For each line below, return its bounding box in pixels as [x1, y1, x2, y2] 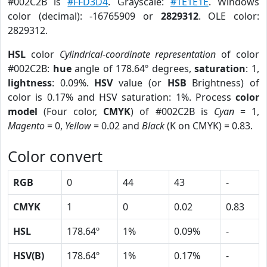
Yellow [65, 119, 91, 132]
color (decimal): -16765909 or [8, 10, 161, 23]
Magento [8, 119, 45, 132]
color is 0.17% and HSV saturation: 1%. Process [8, 91, 235, 104]
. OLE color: [198, 10, 260, 23]
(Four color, [38, 105, 104, 118]
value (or [113, 76, 167, 89]
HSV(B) [13, 249, 44, 262]
